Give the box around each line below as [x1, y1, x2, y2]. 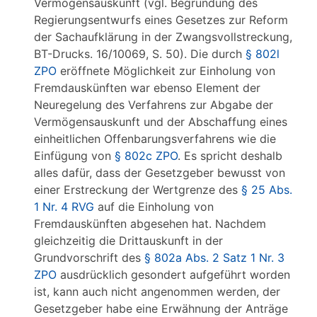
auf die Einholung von [94, 200, 214, 214]
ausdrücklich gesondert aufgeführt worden [57, 267, 290, 282]
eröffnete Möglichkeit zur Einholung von [57, 64, 275, 78]
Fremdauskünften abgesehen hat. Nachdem [34, 217, 266, 231]
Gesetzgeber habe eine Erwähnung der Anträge [34, 301, 288, 316]
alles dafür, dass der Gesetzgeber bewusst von [34, 166, 285, 180]
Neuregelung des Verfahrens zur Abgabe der [34, 98, 273, 112]
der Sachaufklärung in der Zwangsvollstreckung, [34, 30, 292, 44]
